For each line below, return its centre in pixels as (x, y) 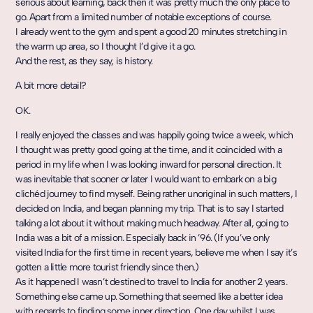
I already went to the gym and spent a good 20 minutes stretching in (151, 31)
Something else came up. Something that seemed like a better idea (149, 297)
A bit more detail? (51, 86)
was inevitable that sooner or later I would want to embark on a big (146, 180)
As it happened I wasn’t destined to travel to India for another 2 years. (151, 282)
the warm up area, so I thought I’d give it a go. (105, 46)
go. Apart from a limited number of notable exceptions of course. (144, 17)
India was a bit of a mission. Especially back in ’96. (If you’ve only (143, 238)
